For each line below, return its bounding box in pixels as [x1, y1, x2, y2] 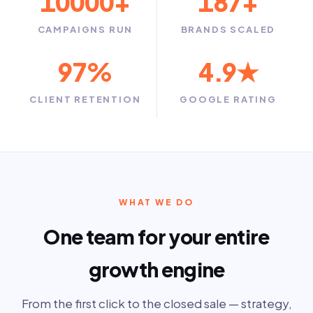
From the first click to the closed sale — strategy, [21, 296, 292, 312]
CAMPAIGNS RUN [37, 24, 133, 36]
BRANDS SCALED [180, 24, 276, 36]
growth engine [88, 257, 225, 282]
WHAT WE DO [119, 197, 194, 208]
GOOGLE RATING [180, 94, 277, 105]
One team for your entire [43, 224, 270, 249]
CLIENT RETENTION [29, 94, 141, 105]
